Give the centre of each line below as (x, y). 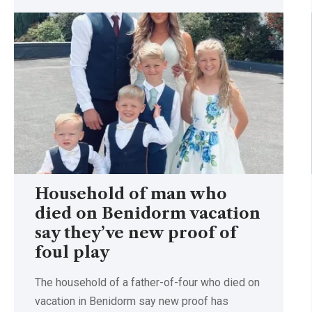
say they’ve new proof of (136, 233)
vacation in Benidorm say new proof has (132, 301)
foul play (72, 252)
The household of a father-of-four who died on (147, 282)
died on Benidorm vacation (148, 213)
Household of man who (131, 194)
